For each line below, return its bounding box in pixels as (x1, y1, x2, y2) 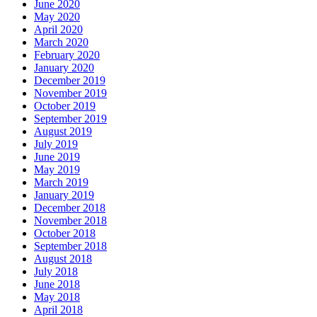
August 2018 (34, 253, 92, 265)
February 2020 (34, 49, 100, 62)
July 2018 (34, 265, 78, 278)
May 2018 (34, 291, 80, 304)
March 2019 (34, 176, 88, 189)
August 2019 (34, 125, 92, 138)
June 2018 (34, 278, 80, 291)
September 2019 (34, 113, 107, 125)
